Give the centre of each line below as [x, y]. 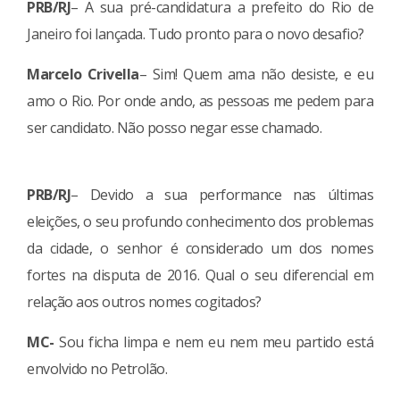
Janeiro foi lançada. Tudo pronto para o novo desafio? [196, 33]
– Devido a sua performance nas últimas [222, 194]
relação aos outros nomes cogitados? [144, 301]
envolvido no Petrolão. [97, 368]
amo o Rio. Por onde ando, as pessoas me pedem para [200, 100]
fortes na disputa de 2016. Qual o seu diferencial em [200, 275]
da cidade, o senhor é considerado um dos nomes [200, 248]
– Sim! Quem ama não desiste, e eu [256, 74]
